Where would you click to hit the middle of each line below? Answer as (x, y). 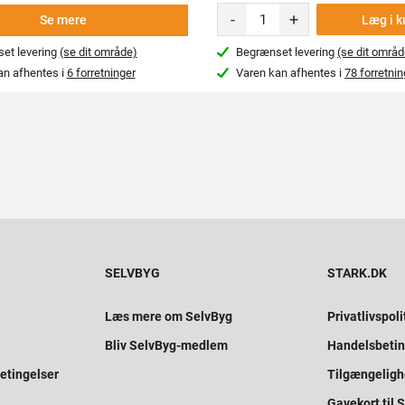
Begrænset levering (287, 52)
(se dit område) (98, 52)
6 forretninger (101, 73)
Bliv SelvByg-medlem (166, 346)
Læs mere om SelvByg (169, 317)
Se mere (64, 20)
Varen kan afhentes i (291, 73)
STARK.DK (357, 273)
